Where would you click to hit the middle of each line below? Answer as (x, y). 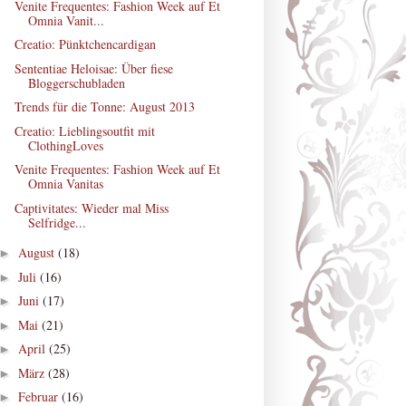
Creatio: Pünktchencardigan (85, 44)
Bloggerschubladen (76, 82)
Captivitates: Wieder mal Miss (91, 208)
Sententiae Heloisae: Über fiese (93, 68)
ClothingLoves (65, 145)
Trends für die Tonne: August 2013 (104, 107)
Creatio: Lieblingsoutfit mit (84, 130)
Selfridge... (57, 222)
